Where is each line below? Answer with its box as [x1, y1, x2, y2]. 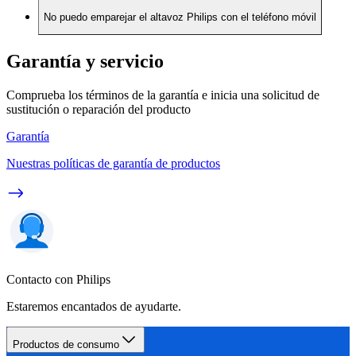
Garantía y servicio [6, 51, 164, 72]
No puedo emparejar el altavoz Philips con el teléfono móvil [44, 11, 316, 24]
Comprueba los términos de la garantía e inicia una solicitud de [6, 88, 319, 103]
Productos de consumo [13, 339, 119, 351]
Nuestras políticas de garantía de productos [6, 157, 220, 171]
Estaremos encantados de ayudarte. [6, 300, 181, 314]
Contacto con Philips [6, 273, 110, 287]
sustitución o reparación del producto [6, 103, 191, 117]
